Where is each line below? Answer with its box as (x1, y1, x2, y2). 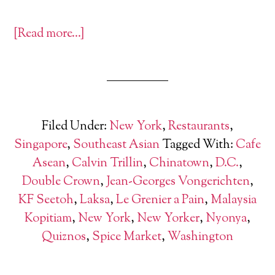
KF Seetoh (18, 192, 74, 209)
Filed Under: (42, 118, 109, 136)
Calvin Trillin (72, 155, 143, 172)
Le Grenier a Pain (116, 192, 204, 209)
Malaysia (211, 192, 257, 209)
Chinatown (149, 155, 209, 172)
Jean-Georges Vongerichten (106, 173, 250, 191)
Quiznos (42, 228, 86, 246)
